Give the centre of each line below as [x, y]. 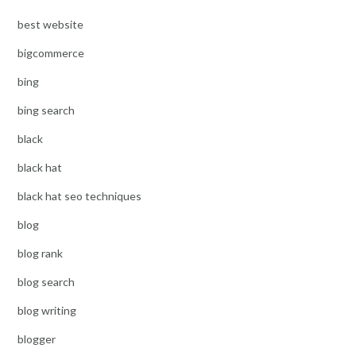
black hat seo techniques [79, 196]
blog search [46, 282]
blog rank [40, 253]
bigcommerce [51, 53]
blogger [37, 339]
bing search [46, 110]
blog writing [47, 311]
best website [50, 25]
